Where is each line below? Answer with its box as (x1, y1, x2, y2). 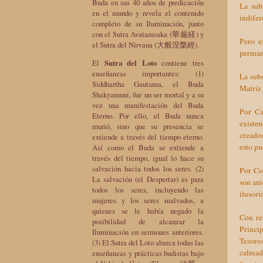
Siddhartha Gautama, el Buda (92, 78, 204, 89)
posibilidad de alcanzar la (92, 215, 204, 227)
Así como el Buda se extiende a (92, 141, 204, 153)
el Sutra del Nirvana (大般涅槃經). (92, 39, 199, 50)
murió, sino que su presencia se (92, 120, 204, 131)
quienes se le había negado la (92, 205, 204, 216)
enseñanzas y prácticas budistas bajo (92, 247, 204, 258)
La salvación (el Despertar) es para (92, 173, 204, 184)
